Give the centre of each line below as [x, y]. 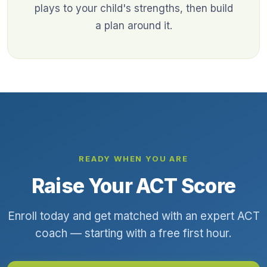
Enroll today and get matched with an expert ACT [133, 216]
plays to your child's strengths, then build [133, 9]
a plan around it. [133, 26]
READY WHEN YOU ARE [133, 159]
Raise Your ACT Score [133, 186]
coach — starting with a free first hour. [133, 234]
